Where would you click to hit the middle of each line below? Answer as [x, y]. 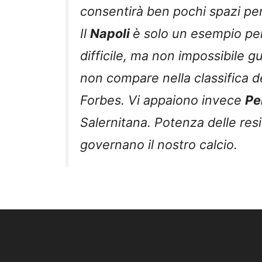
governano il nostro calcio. [159, 144]
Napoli [111, 33]
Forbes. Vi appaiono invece [163, 100]
